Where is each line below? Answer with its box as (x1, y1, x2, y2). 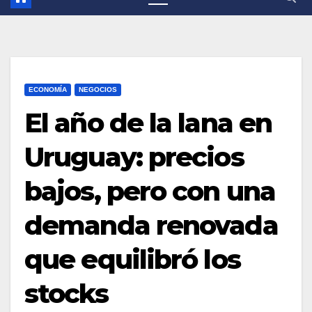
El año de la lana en (24, 107, 272, 140)
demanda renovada (24, 209, 278, 242)
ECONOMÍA (29, 86, 67, 94)
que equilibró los (24, 243, 240, 276)
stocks (24, 277, 108, 311)
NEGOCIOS (79, 86, 117, 94)
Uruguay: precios (24, 141, 244, 174)
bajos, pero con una (24, 175, 275, 208)
